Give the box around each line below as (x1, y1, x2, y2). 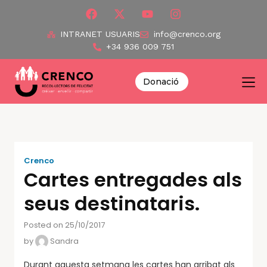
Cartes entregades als (24, 166, 242, 193)
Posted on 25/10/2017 (24, 219, 105, 231)
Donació (143, 76, 179, 88)
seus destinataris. (24, 190, 200, 217)
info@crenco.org (153, 29, 221, 39)
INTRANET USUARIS (60, 29, 140, 39)
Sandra (48, 235, 79, 247)
